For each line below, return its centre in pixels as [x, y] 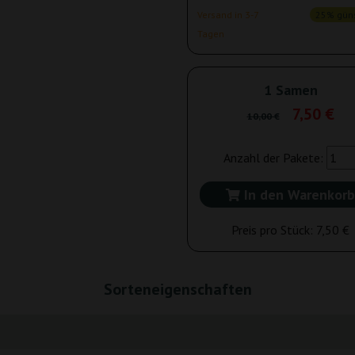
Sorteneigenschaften [177, 289]
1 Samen [290, 90]
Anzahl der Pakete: [275, 158]
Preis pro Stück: [274, 230]
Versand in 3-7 [228, 15]
